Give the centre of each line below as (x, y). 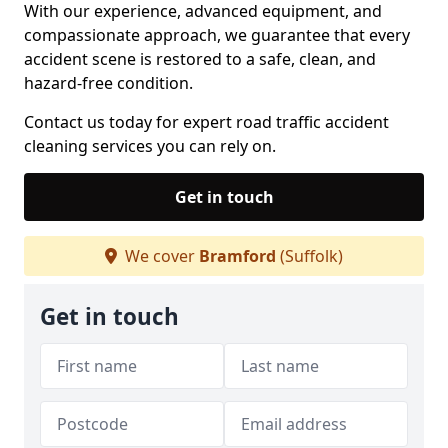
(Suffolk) (309, 256)
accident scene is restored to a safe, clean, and (200, 59)
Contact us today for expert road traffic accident (206, 122)
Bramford (237, 256)
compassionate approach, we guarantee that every (217, 35)
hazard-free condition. (108, 83)
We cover (160, 256)
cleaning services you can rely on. (150, 146)
